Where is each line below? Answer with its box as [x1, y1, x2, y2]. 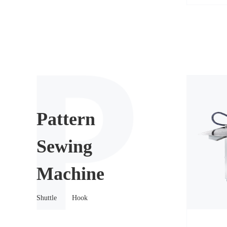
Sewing [36, 136, 92, 157]
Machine [36, 163, 104, 184]
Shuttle [36, 194, 57, 202]
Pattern [36, 108, 95, 129]
